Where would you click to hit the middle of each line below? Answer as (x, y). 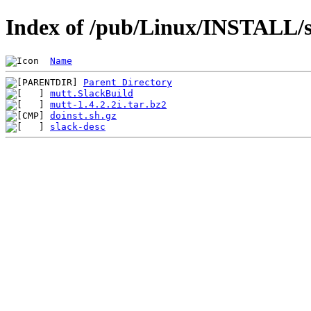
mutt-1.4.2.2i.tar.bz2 (108, 104)
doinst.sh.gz (83, 115)
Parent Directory (128, 82)
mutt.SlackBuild (92, 93)
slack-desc (78, 126)
